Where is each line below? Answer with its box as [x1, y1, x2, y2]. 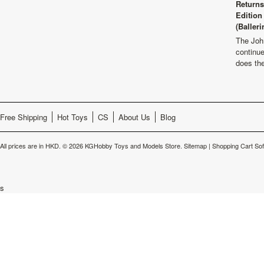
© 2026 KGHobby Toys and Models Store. [61, 140, 184, 150]
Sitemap [184, 140, 207, 150]
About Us [118, 111, 150, 123]
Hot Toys [57, 111, 88, 123]
